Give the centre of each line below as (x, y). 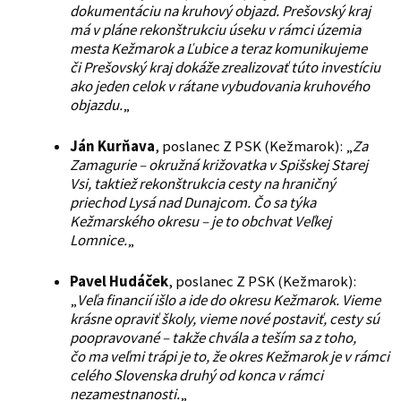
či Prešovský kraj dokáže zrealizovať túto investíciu (225, 68)
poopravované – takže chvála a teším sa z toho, (213, 338)
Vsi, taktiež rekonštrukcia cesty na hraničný (202, 184)
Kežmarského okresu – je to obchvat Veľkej (200, 222)
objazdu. (96, 106)
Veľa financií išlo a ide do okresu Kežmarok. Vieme (228, 301)
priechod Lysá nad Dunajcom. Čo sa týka (192, 203)
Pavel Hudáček (119, 282)
